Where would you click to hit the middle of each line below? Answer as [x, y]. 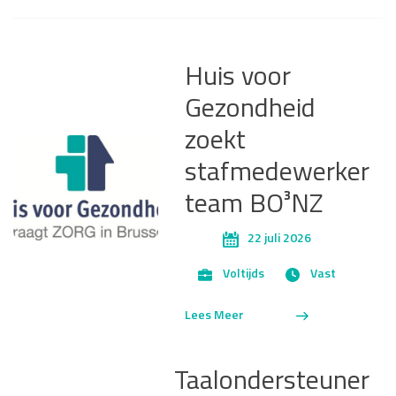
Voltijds [243, 275]
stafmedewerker [277, 173]
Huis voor [238, 78]
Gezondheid [250, 110]
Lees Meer [214, 316]
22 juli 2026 [279, 240]
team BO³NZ [254, 205]
